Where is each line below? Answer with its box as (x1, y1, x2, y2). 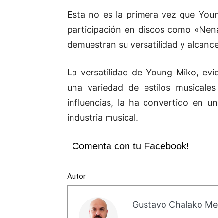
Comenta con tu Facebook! (72, 141, 189, 152)
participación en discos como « (67, 24, 199, 35)
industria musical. (67, 112, 138, 123)
